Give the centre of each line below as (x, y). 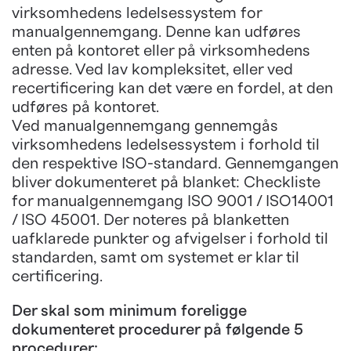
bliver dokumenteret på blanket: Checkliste (166, 183)
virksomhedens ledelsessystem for (137, 13)
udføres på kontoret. (85, 107)
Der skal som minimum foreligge (129, 311)
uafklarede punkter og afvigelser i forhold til (170, 239)
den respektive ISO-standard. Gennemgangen (175, 164)
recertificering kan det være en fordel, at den (172, 89)
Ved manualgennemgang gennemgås (145, 126)
